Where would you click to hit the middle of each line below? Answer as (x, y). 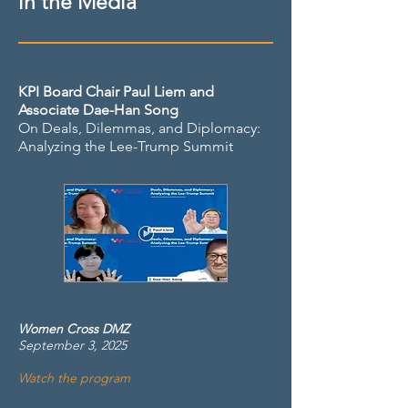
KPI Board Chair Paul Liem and (116, 92)
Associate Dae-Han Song (98, 110)
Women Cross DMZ (74, 329)
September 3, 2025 (72, 345)
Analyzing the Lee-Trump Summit (126, 146)
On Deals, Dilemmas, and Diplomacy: (139, 128)
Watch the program (74, 378)
